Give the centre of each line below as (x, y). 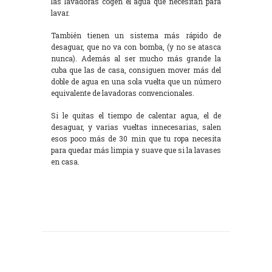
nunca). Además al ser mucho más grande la (136, 58)
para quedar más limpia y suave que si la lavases (136, 150)
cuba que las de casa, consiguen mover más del (136, 70)
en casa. (65, 161)
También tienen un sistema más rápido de (136, 35)
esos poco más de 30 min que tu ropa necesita (136, 138)
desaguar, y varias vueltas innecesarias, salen (136, 127)
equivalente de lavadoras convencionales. (123, 93)
